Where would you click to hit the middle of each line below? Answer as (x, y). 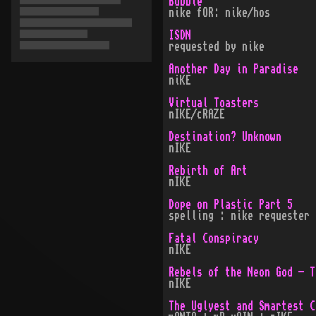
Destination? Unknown (225, 137)
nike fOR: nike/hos (219, 13)
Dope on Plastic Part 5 (230, 205)
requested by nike (216, 47)
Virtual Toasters (213, 103)
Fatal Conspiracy (213, 238)
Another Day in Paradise (233, 69)
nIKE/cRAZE (196, 114)
